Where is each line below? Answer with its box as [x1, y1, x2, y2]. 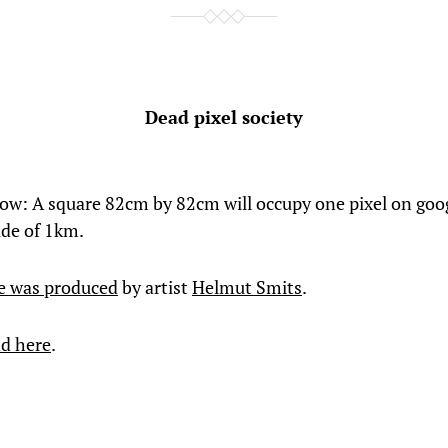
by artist [118, 275, 192, 299]
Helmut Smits [192, 275, 302, 299]
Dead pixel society [145, 105, 303, 129]
